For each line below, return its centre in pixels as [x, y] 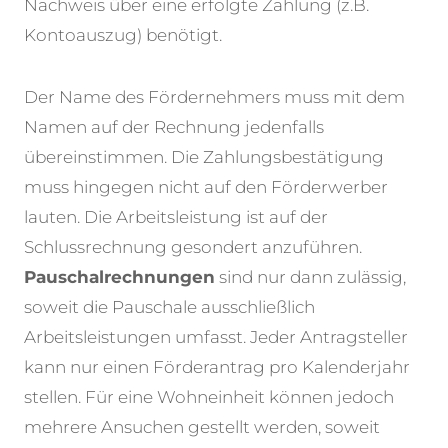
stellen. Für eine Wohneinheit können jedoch [209, 397]
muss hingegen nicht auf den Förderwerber [206, 187]
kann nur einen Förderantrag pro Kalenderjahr [217, 367]
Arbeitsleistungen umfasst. [137, 337]
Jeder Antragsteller [329, 337]
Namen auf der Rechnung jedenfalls [174, 127]
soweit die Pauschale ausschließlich [169, 307]
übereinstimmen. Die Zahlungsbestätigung [204, 157]
